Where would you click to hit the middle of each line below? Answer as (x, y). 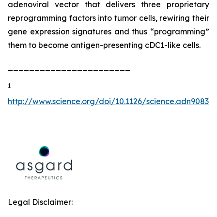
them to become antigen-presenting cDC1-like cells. (104, 45)
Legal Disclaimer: (40, 202)
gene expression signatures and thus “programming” (108, 31)
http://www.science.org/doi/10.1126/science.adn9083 (108, 101)
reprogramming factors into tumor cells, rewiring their (108, 18)
